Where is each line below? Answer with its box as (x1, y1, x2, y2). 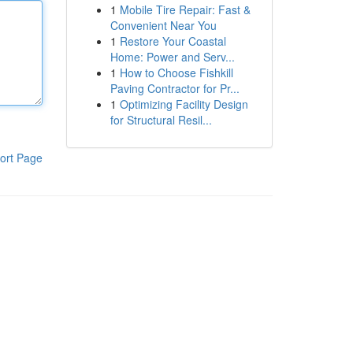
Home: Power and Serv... (110, 49, 235, 65)
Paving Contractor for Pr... (110, 80, 240, 96)
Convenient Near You (110, 17, 217, 33)
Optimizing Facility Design (119, 96, 248, 112)
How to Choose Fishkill (119, 65, 233, 80)
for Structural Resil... (110, 112, 212, 128)
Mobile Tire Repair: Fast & (119, 2, 251, 17)
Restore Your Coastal (119, 33, 226, 49)
